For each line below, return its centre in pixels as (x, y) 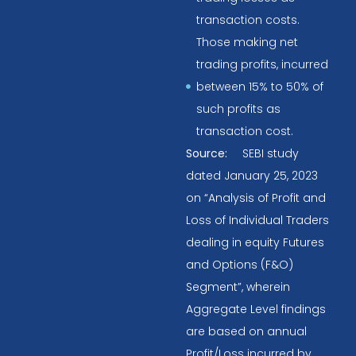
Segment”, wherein (238, 287)
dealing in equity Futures (255, 243)
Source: (208, 154)
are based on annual (246, 332)
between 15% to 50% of (259, 87)
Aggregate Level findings (256, 310)
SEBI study (271, 154)
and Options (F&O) (240, 265)
